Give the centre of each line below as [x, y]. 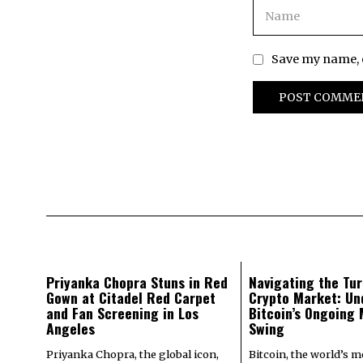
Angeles [70, 328]
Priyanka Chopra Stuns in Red [137, 282]
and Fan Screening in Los [122, 312]
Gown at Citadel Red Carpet [131, 297]
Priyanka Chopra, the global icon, [132, 354]
